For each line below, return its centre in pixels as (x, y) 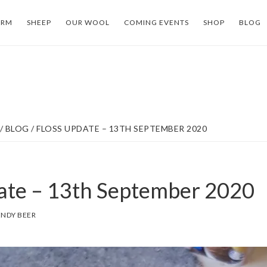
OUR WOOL (88, 22)
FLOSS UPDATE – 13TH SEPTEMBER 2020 (120, 128)
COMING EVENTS (156, 22)
